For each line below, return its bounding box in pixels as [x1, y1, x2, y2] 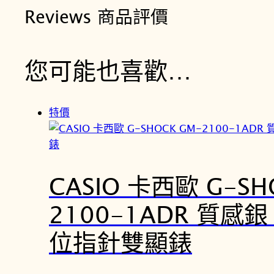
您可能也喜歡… [24, 56, 191, 85]
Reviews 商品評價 [24, 5, 168, 27]
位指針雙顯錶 [49, 228, 192, 257]
